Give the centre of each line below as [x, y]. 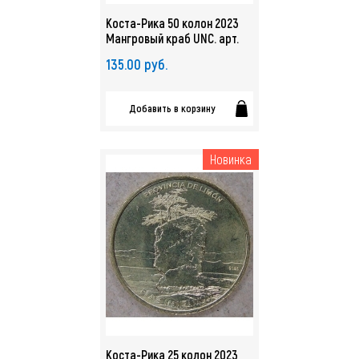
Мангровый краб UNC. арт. [172, 38]
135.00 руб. [137, 64]
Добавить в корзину [171, 108]
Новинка [231, 159]
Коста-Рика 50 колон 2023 [172, 23]
